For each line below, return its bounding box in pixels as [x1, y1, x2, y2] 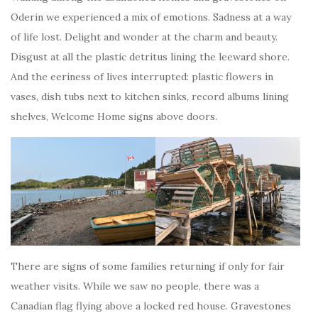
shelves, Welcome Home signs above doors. [11, 110, 217, 124]
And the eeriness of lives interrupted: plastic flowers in [11, 70, 273, 84]
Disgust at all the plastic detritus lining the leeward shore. [11, 50, 290, 64]
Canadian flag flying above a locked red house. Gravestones [11, 300, 291, 313]
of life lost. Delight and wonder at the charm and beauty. [11, 31, 278, 44]
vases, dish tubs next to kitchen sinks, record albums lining [11, 90, 289, 104]
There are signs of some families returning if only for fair [11, 260, 285, 273]
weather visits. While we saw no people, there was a [11, 280, 259, 293]
